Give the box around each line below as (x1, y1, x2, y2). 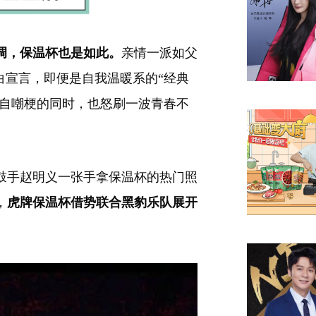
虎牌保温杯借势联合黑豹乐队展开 (7, 195, 197, 209)
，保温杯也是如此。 (7, 46, 121, 60)
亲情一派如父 (121, 46, 197, 60)
